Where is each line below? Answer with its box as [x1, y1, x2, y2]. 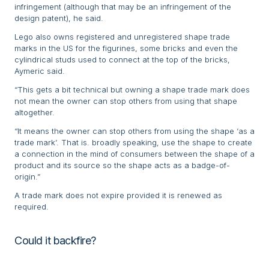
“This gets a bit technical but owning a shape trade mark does [14, 85, 250, 95]
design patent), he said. [14, 13, 103, 23]
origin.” [14, 172, 40, 182]
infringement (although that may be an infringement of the [14, 2, 231, 12]
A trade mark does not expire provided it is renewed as [14, 190, 222, 201]
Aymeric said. [14, 66, 65, 76]
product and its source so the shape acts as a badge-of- [14, 160, 230, 171]
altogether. [14, 107, 55, 118]
